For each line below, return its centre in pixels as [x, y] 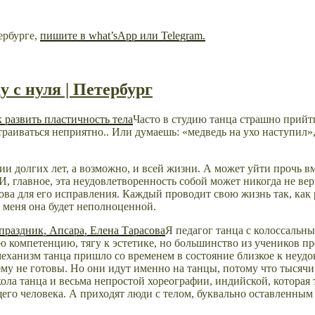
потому [240, 268]
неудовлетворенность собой [140, 181]
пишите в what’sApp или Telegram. [123, 35]
